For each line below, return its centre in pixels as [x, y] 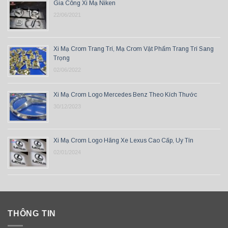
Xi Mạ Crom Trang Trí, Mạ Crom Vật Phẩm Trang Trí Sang [134, 49]
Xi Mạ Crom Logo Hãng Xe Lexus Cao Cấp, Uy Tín [123, 140]
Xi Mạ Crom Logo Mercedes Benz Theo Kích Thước [125, 94]
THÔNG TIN [32, 213]
